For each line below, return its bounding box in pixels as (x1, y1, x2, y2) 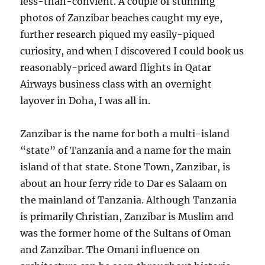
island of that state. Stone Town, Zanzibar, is (20, 161, 231, 173)
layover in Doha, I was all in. (20, 95, 151, 107)
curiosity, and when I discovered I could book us (20, 45, 244, 57)
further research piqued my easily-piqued (20, 28, 215, 41)
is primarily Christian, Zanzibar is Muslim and (20, 211, 234, 223)
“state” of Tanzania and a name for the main (20, 144, 232, 157)
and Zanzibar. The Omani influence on (20, 244, 201, 256)
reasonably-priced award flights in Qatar (20, 62, 212, 74)
